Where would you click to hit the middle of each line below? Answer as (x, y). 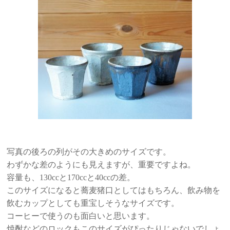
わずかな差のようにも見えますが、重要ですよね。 (101, 165)
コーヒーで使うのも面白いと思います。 (81, 216)
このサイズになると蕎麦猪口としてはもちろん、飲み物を (114, 190)
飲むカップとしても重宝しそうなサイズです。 (93, 203)
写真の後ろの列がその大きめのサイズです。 (89, 152)
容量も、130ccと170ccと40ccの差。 (71, 177)
